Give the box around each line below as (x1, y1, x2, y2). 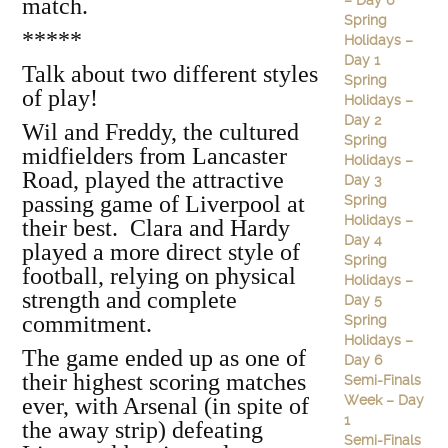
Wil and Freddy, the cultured (22, 119, 299, 145)
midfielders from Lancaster (22, 143, 287, 169)
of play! (22, 85, 98, 111)
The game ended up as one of (22, 345, 306, 371)
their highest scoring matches (22, 369, 306, 395)
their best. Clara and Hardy (22, 215, 290, 241)
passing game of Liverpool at (22, 191, 305, 217)
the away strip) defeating (22, 417, 263, 443)
